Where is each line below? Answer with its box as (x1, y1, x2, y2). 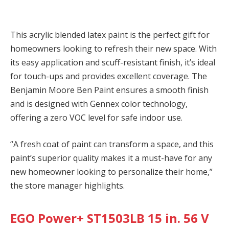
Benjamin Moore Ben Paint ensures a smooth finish (10, 84, 209, 96)
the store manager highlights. (10, 180, 125, 191)
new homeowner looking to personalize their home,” (10, 166, 213, 177)
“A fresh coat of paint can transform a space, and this (10, 139, 214, 150)
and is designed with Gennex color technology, (10, 98, 188, 110)
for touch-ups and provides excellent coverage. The (10, 71, 207, 82)
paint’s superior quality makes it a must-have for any (10, 152, 212, 164)
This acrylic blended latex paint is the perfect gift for (10, 29, 210, 41)
